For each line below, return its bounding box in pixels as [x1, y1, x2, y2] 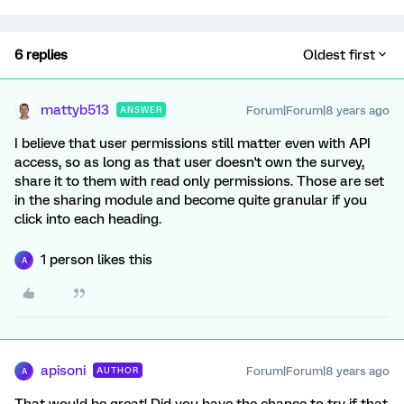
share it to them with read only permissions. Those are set [14, 173, 384, 189]
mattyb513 [41, 102, 109, 118]
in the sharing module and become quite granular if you [14, 192, 367, 208]
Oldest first [303, 47, 375, 63]
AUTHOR [96, 365, 139, 375]
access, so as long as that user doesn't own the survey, [14, 154, 364, 170]
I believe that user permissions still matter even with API [14, 135, 371, 151]
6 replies [14, 47, 68, 63]
